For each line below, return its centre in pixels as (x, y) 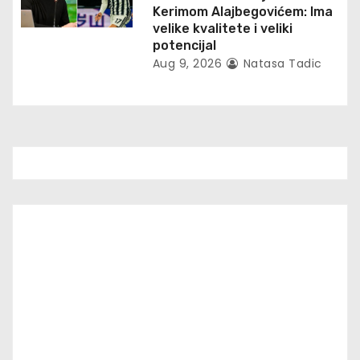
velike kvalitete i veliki (222, 29)
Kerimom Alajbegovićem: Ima (242, 12)
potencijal (184, 46)
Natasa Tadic (281, 64)
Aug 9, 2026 (187, 64)
